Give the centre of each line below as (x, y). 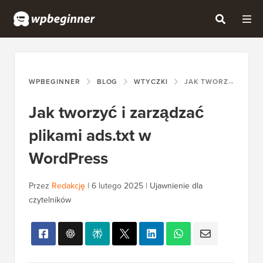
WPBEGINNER (55, 82)
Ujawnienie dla (176, 186)
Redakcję (68, 186)
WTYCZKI (151, 82)
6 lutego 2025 (117, 186)
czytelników (50, 200)
